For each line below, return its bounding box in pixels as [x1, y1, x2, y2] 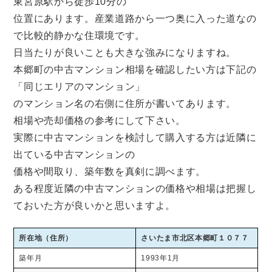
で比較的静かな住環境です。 [13, 30, 146, 41]
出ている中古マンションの [13, 149, 135, 160]
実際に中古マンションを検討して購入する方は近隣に [13, 132, 257, 143]
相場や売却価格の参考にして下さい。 [13, 115, 186, 126]
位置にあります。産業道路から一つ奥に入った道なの [13, 13, 257, 24]
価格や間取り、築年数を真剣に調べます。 [13, 166, 206, 177]
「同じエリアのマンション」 [13, 81, 146, 92]
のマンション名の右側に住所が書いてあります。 [13, 98, 237, 109]
